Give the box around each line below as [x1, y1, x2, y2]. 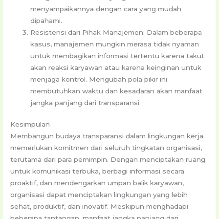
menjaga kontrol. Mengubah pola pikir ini [30, 75, 168, 83]
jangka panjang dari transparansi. [30, 98, 141, 107]
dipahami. [30, 16, 63, 24]
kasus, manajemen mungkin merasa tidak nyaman [30, 40, 199, 48]
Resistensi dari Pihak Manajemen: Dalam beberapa [30, 28, 202, 36]
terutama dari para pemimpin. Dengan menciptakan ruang [10, 155, 206, 164]
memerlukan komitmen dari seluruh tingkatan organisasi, [10, 144, 202, 152]
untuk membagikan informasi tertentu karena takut [30, 51, 205, 60]
